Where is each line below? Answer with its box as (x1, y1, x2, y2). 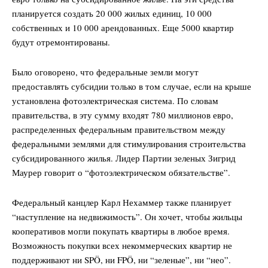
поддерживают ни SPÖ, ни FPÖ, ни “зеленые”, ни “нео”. (12, 253, 231, 266)
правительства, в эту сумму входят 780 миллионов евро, (12, 108, 233, 121)
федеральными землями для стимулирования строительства (12, 137, 246, 150)
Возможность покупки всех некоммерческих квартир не (12, 239, 232, 251)
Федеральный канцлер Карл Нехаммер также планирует (12, 196, 232, 208)
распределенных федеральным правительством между (12, 123, 226, 135)
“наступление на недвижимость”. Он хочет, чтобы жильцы (12, 210, 242, 223)
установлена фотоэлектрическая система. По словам (12, 94, 218, 106)
